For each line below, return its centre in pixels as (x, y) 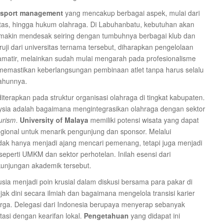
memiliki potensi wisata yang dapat (144, 120)
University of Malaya (54, 120)
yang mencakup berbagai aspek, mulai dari (131, 13)
